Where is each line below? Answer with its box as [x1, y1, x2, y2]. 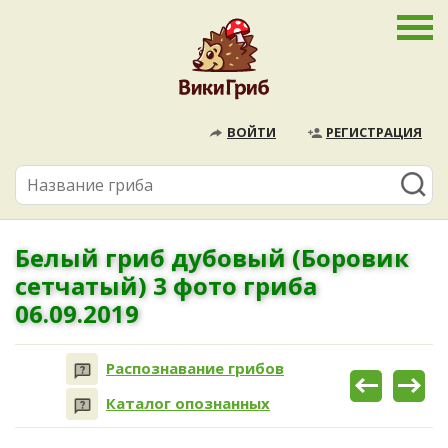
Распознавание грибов [106, 358, 284, 379]
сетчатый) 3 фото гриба [15, 269, 317, 302]
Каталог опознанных [106, 393, 270, 414]
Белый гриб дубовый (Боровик [15, 241, 409, 274]
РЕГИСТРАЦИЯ [326, 123, 422, 141]
